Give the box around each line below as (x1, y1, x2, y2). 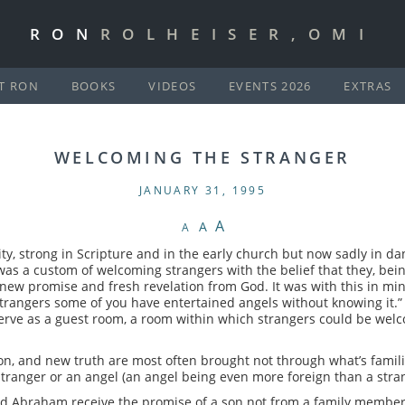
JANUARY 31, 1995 (138, 183, 267, 198)
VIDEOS (148, 78, 197, 94)
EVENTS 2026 (229, 78, 312, 94)
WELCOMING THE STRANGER (53, 146, 352, 168)
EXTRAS (344, 78, 392, 94)
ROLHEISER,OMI (99, 24, 376, 44)
